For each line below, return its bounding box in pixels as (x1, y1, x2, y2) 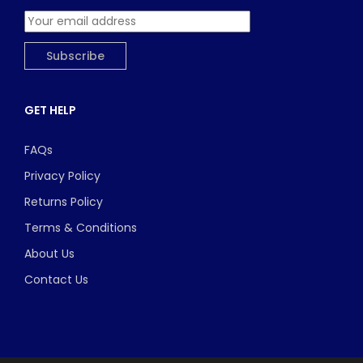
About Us (24, 245, 75, 262)
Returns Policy (24, 193, 103, 210)
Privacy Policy (24, 167, 100, 184)
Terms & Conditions (24, 219, 137, 236)
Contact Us (24, 271, 88, 288)
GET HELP (24, 101, 76, 118)
